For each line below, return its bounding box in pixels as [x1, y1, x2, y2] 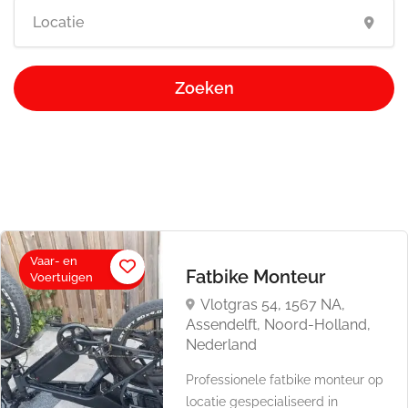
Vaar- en [30, 254, 77, 268]
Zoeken [174, 78, 234, 97]
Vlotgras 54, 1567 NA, [200, 296, 346, 313]
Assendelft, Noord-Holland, [186, 316, 372, 333]
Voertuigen [30, 270, 93, 284]
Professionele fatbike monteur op [186, 372, 384, 387]
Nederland [186, 336, 258, 353]
